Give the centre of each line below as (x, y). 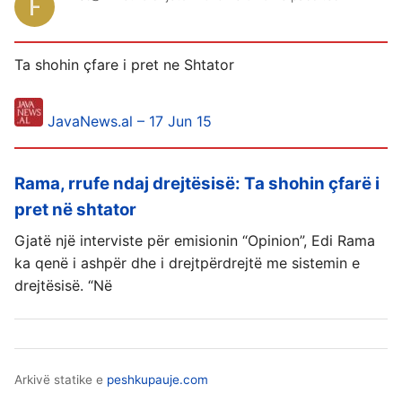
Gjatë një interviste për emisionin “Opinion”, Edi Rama (195, 240)
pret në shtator (75, 209)
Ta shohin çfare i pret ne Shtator (124, 64)
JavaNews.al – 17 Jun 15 (130, 121)
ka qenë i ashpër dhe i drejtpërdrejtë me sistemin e (187, 262)
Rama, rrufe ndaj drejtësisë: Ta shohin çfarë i (197, 183)
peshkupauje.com (157, 379)
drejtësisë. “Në (63, 285)
